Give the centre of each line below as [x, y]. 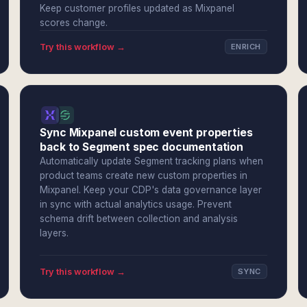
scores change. [74, 23]
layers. [54, 233]
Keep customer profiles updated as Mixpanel [137, 8]
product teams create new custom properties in [144, 175]
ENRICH [246, 47]
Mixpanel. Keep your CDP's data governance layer [151, 190]
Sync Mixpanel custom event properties [146, 133]
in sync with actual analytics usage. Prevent [136, 204]
